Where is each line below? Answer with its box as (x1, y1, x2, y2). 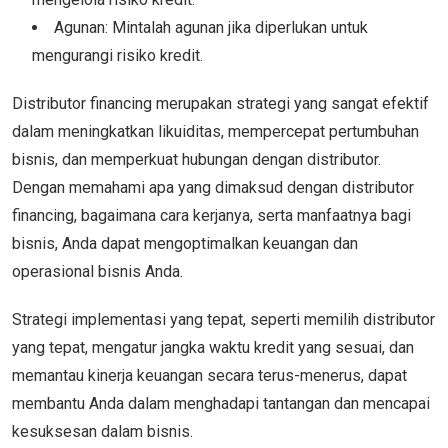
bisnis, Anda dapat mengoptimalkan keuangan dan (12, 233, 358, 253)
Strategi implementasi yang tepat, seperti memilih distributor (12, 309, 435, 329)
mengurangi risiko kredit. (32, 45, 203, 65)
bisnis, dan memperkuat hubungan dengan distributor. (12, 149, 381, 169)
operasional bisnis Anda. (12, 261, 187, 281)
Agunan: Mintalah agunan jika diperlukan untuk (54, 17, 368, 37)
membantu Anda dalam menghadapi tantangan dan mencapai (12, 393, 430, 413)
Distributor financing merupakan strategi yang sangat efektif (12, 93, 429, 113)
